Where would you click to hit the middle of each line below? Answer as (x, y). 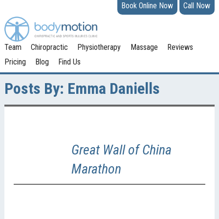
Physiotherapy (99, 47)
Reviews (180, 47)
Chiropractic (50, 47)
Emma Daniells (112, 89)
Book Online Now (147, 6)
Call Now (197, 6)
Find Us (70, 62)
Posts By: (34, 89)
